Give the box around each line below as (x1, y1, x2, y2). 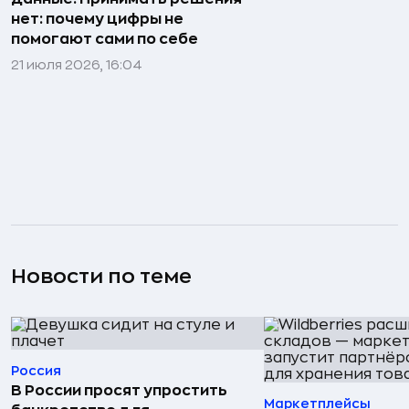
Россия (11, 363, 61, 377)
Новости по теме (11, 266, 192, 287)
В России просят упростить (11, 383, 227, 398)
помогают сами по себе (11, 32, 198, 47)
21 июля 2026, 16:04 (11, 58, 142, 71)
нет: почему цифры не (11, 12, 184, 26)
